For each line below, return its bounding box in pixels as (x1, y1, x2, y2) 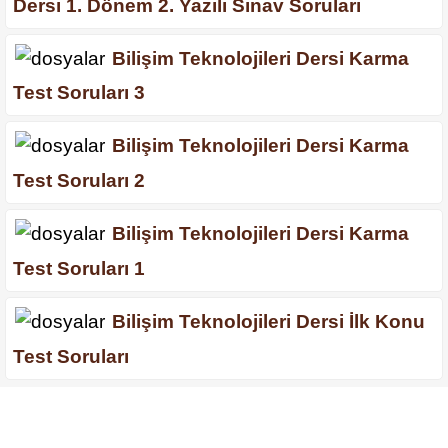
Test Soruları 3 (13, 82, 145, 104)
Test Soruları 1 (13, 257, 145, 279)
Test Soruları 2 (13, 170, 145, 192)
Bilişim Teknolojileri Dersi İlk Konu (112, 311, 425, 333)
